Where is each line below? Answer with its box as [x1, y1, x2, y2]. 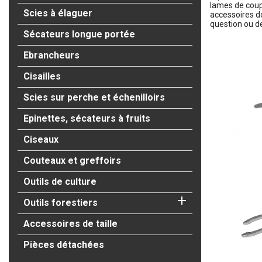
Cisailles [23, 70, 61, 82]
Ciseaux [23, 133, 58, 145]
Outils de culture [23, 175, 96, 187]
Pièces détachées [23, 239, 104, 250]
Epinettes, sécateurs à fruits [23, 112, 150, 124]
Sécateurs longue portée [23, 28, 135, 40]
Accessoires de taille [23, 218, 118, 229]
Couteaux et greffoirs [23, 154, 121, 166]
